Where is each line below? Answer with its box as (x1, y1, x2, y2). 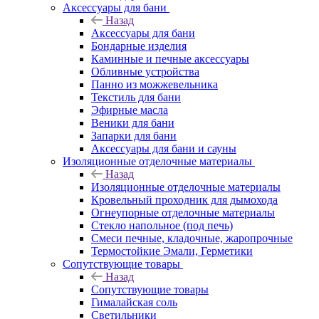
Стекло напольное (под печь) (91, 219, 233, 231)
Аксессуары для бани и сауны (91, 142, 236, 155)
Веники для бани (91, 116, 174, 129)
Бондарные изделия (91, 39, 187, 52)
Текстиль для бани (91, 90, 181, 103)
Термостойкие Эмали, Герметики (91, 244, 253, 257)
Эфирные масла (91, 103, 168, 116)
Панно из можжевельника (91, 78, 218, 90)
